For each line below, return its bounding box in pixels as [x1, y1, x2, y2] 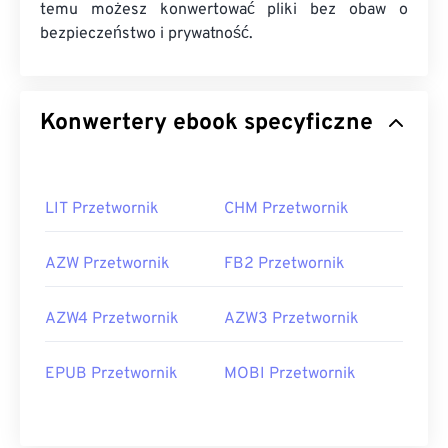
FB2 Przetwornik [224, 254, 345, 274]
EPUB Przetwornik [45, 364, 178, 384]
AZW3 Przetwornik [224, 309, 359, 329]
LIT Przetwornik [45, 199, 159, 219]
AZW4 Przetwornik [45, 309, 179, 329]
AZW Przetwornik [45, 254, 170, 274]
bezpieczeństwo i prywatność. [40, 24, 253, 44]
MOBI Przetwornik [224, 364, 356, 384]
